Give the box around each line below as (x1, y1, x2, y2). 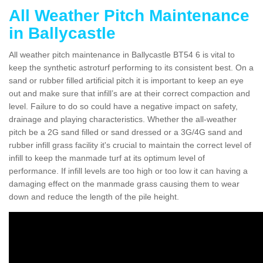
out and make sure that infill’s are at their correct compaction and (9, 88, 250, 98)
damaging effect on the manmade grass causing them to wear (9, 178, 240, 188)
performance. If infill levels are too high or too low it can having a (9, 166, 248, 176)
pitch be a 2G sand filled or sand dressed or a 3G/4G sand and (9, 127, 242, 137)
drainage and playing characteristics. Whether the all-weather (9, 114, 237, 124)
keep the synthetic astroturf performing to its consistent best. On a (9, 62, 254, 72)
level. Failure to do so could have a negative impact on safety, (9, 101, 238, 111)
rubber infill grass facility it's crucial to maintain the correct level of (9, 140, 251, 150)
